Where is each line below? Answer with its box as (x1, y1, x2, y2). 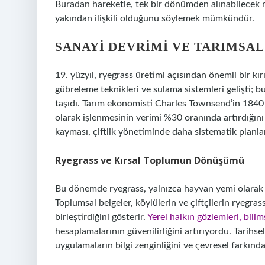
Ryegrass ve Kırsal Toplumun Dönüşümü (55, 154, 244, 167)
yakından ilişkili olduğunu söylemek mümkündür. (55, 14, 254, 23)
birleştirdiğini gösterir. (55, 212, 147, 222)
